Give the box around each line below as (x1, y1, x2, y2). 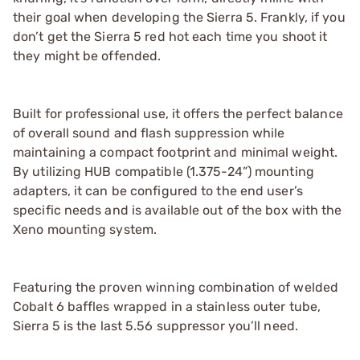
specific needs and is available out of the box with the (13, 202, 342, 218)
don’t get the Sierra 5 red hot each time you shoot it (13, 28, 328, 44)
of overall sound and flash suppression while (13, 125, 285, 141)
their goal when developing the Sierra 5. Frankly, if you (13, 9, 346, 25)
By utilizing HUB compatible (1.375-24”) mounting (13, 163, 314, 179)
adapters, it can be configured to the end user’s (13, 182, 303, 198)
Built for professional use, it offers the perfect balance (13, 105, 343, 121)
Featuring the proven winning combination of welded (13, 279, 339, 295)
